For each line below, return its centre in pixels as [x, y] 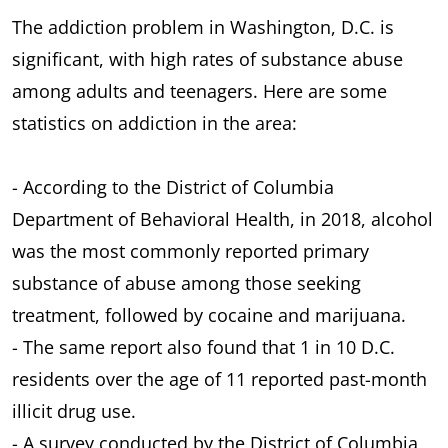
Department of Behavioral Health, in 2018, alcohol [222, 218]
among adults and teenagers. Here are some [199, 90]
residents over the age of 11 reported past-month [219, 378]
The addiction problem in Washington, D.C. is [203, 26]
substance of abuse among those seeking [186, 282]
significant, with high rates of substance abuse [207, 58]
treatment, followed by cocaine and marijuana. [209, 314]
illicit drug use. [74, 410]
